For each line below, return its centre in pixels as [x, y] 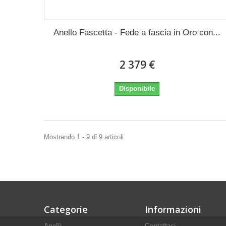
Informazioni [173, 209]
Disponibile [137, 88]
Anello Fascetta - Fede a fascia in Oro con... [137, 32]
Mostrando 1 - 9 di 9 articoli [84, 137]
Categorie [66, 209]
